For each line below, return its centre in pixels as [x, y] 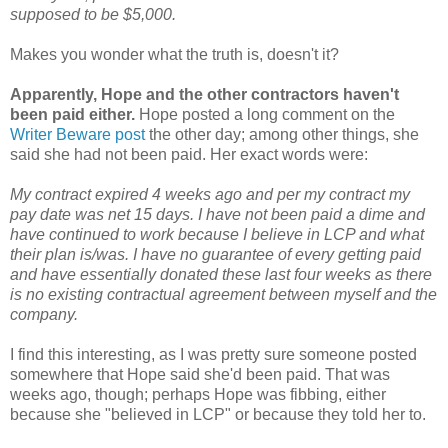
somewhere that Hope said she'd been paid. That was [200, 375]
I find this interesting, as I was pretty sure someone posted [213, 355]
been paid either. [72, 115]
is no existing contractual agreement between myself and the [223, 295]
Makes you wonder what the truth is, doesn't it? [174, 55]
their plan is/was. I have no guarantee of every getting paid [215, 255]
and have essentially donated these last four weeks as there [221, 275]
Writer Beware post [77, 135]
